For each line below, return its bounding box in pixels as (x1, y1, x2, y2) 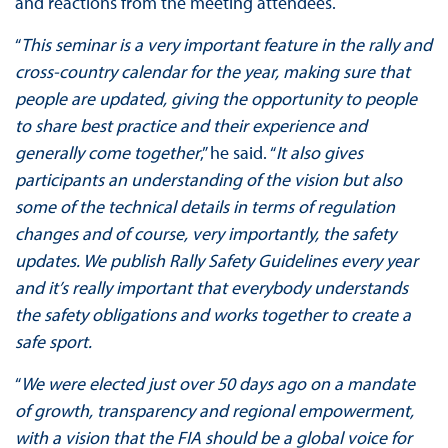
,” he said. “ (199, 141, 276, 165)
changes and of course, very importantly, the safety (14, 222, 396, 246)
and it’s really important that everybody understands (14, 276, 408, 300)
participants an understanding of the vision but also (14, 168, 402, 192)
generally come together (14, 141, 200, 165)
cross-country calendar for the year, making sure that (14, 60, 410, 84)
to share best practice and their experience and (14, 114, 367, 138)
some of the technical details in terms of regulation (14, 195, 395, 219)
